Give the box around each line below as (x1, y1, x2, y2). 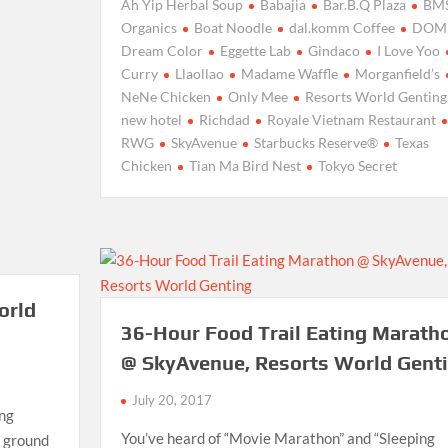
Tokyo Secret (317, 156, 397, 174)
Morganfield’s (354, 64, 440, 82)
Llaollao (174, 64, 224, 82)
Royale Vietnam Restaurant (266, 110, 436, 128)
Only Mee (227, 87, 288, 105)
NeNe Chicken (120, 87, 211, 105)
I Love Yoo (376, 41, 440, 59)
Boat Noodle (193, 18, 272, 36)
